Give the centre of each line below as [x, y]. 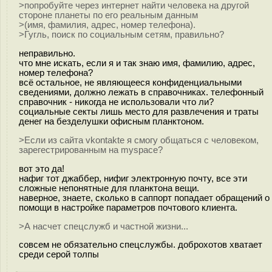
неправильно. [47, 53]
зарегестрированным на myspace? [91, 150]
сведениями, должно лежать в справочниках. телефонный [141, 92]
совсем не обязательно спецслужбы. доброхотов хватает [141, 245]
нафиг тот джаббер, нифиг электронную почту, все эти [133, 178]
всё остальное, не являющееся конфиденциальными [130, 82]
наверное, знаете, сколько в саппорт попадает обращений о [144, 198]
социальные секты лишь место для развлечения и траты [139, 111]
